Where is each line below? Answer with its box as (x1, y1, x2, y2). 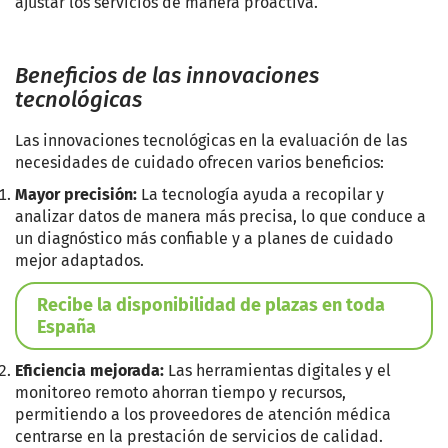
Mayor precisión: (15, 184, 137, 204)
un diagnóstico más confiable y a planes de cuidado (15, 228, 393, 248)
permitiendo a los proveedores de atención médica (15, 404, 391, 424)
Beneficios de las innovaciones (15, 61, 319, 89)
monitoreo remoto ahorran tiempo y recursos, (15, 382, 346, 402)
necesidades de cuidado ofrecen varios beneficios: (15, 152, 384, 172)
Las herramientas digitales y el (164, 360, 391, 380)
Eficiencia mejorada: (15, 360, 164, 380)
